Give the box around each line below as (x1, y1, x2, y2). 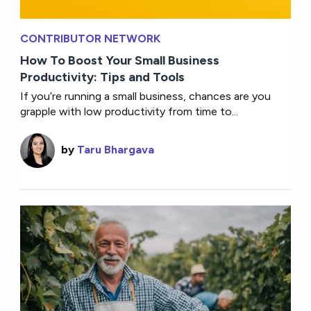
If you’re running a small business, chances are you (20, 89, 271, 103)
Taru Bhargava (77, 142, 155, 156)
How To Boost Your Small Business (20, 52, 220, 68)
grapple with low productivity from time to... (20, 104, 239, 118)
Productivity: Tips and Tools (20, 69, 185, 85)
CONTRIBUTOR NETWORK (20, 31, 161, 45)
